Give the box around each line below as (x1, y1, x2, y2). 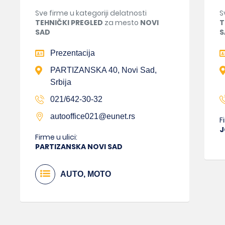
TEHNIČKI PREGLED (35, 18, 103, 28)
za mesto (103, 18, 140, 28)
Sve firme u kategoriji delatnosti (35, 8, 147, 19)
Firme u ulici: (35, 132, 77, 143)
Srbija (50, 78, 71, 87)
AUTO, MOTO (60, 170, 111, 179)
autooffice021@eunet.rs (50, 112, 135, 121)
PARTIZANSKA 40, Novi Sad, (50, 66, 157, 75)
